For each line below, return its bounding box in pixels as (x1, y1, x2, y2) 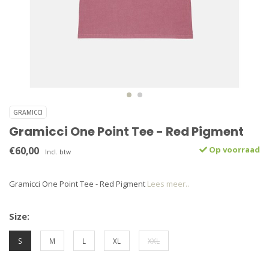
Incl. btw (45, 148, 71, 156)
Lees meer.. (147, 178, 189, 189)
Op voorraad (207, 144, 260, 155)
